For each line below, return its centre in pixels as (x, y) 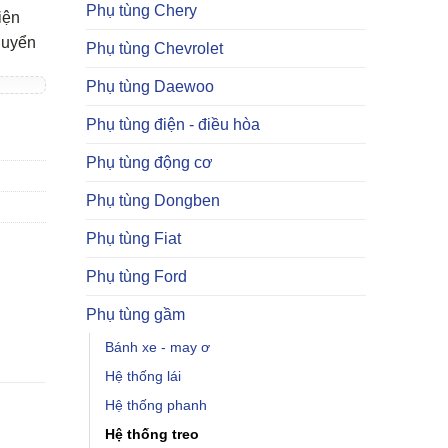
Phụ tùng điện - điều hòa (173, 124)
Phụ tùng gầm (135, 314)
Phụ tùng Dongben (153, 200)
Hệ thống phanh (156, 405)
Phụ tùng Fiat (133, 238)
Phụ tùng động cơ (149, 162)
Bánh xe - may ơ (157, 347)
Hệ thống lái (143, 376)
